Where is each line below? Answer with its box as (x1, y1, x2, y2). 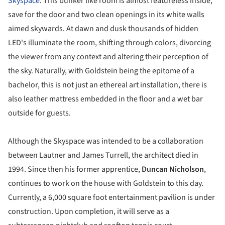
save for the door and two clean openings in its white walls (8, 9, 204, 20)
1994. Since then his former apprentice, (8, 163, 142, 175)
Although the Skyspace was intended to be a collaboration (8, 135, 203, 147)
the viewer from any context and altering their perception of (8, 51, 208, 62)
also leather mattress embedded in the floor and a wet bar (8, 93, 203, 104)
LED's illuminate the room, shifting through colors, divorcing (8, 37, 211, 48)
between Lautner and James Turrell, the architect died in (8, 149, 198, 161)
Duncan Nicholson (142, 163, 204, 175)
